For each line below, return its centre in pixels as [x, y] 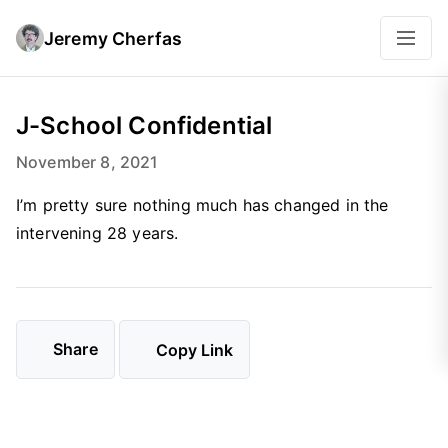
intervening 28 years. [97, 233]
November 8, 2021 [87, 162]
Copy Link [194, 349]
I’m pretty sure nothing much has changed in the [202, 205]
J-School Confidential [144, 125]
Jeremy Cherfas [113, 38]
